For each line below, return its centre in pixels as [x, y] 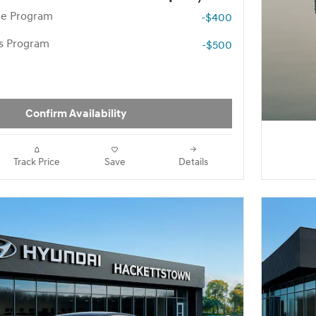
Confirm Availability [75, 114]
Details [193, 162]
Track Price [36, 162]
